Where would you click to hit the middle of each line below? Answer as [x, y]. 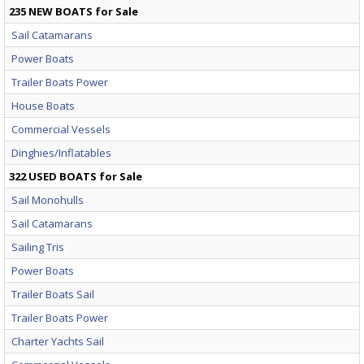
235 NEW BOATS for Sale [74, 11]
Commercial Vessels [61, 129]
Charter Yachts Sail [58, 341]
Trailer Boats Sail [53, 294]
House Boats [43, 105]
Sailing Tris [38, 247]
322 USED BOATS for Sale [76, 176]
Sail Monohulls [48, 199]
